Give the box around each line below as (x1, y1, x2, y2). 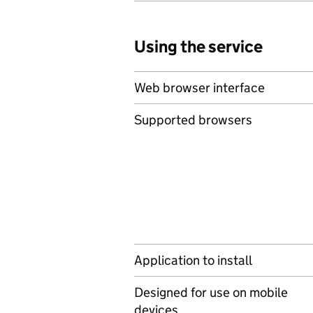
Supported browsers (134, 112, 252, 128)
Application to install (134, 252, 252, 268)
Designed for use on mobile (134, 284, 288, 300)
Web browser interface (134, 80, 265, 96)
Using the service (134, 36, 263, 57)
